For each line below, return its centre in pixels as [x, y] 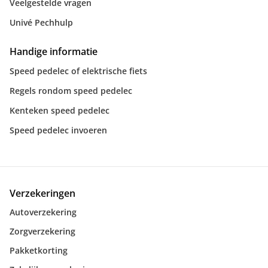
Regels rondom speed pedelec [71, 90]
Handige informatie [54, 51]
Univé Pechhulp [41, 22]
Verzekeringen [42, 193]
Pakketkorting [39, 250]
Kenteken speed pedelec [60, 110]
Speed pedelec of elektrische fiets [78, 71]
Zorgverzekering [42, 231]
